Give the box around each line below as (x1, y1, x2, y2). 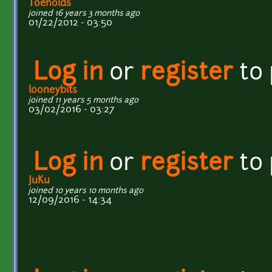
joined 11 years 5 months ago (29, 96, 138, 104)
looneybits (29, 85, 77, 95)
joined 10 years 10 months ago (29, 186, 143, 195)
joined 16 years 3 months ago (29, 9, 140, 18)
